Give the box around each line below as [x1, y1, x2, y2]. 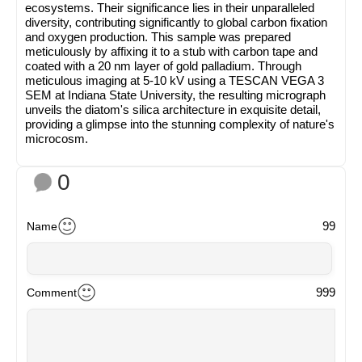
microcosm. [25, 131, 88, 145]
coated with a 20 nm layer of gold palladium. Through [25, 58, 301, 73]
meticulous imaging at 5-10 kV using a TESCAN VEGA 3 [25, 73, 324, 87]
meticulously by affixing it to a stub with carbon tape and [25, 44, 318, 58]
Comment [27, 285, 77, 299]
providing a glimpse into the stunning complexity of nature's [25, 116, 335, 131]
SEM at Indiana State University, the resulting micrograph [25, 87, 326, 102]
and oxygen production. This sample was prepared [25, 29, 291, 44]
